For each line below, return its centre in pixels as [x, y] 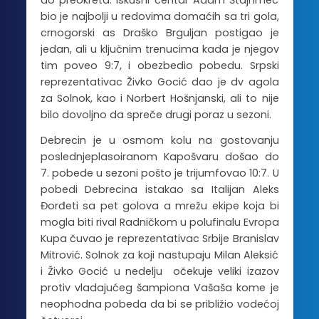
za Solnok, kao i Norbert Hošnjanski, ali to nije [159, 98]
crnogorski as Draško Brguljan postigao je [159, 32]
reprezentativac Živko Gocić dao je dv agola [159, 82]
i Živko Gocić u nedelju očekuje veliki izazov [159, 272]
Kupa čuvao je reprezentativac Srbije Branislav [159, 239]
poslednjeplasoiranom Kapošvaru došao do [159, 157]
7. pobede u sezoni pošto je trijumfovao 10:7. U [159, 173]
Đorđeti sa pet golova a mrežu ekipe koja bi [159, 206]
